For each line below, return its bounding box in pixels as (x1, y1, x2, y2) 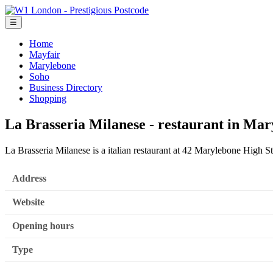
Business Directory (29, 82, 102, 93)
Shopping (29, 93, 66, 104)
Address (12, 173, 46, 184)
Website (12, 197, 44, 208)
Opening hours (12, 221, 74, 232)
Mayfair (29, 49, 60, 60)
